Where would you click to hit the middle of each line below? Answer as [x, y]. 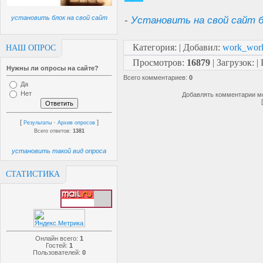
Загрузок [234, 63]
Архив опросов [76, 123]
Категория [154, 47]
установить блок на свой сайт [59, 18]
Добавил [200, 47]
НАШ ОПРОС [31, 48]
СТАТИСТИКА [33, 174]
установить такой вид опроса [59, 151]
